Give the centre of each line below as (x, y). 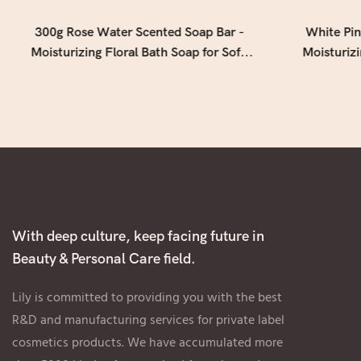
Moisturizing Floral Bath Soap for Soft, (139, 53)
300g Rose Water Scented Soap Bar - (140, 33)
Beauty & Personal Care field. (104, 259)
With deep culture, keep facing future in (138, 236)
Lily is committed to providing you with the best (147, 298)
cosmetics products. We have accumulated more (147, 343)
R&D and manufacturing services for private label (148, 320)
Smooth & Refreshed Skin (140, 73)
